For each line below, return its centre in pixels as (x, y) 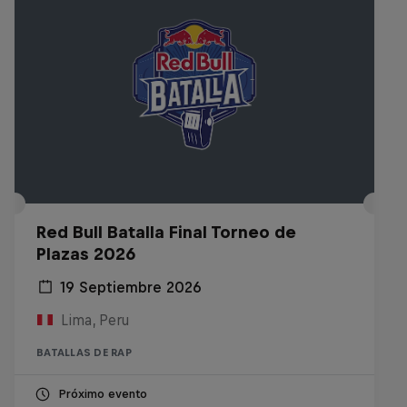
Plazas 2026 (86, 254)
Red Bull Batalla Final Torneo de (166, 232)
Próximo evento (103, 394)
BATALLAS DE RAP (84, 352)
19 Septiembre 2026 (131, 287)
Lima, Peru (95, 320)
